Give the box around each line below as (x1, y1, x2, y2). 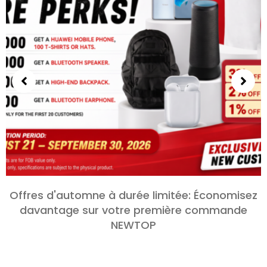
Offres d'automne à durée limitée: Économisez (10, 188, 257, 203)
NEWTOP (111, 218, 156, 232)
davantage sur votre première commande (20, 203, 247, 218)
